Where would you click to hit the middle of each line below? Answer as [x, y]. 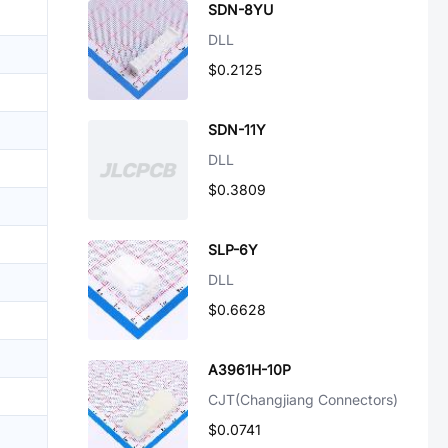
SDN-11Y [237, 129]
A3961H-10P [249, 369]
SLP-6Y [233, 249]
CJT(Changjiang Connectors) [303, 399]
